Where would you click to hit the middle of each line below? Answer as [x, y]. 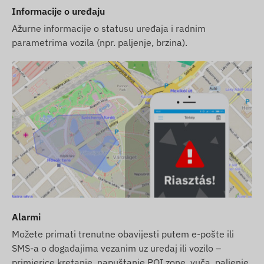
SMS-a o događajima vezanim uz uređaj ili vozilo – [116, 248]
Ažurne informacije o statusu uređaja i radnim [109, 28]
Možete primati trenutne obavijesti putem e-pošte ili [123, 234]
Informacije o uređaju [58, 11]
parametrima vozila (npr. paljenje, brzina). [100, 42]
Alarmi [26, 217]
